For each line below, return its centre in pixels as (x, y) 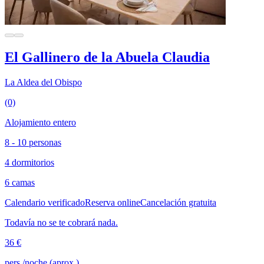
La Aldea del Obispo (43, 82)
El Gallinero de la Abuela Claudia (107, 57)
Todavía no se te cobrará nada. (61, 222)
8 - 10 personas (33, 142)
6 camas (20, 182)
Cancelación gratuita (178, 202)
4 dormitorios (29, 162)
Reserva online (113, 202)
